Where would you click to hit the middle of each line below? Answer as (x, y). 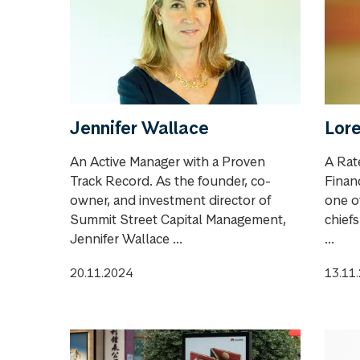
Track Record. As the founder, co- (170, 180)
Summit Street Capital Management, (178, 219)
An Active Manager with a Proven (168, 161)
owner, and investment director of (170, 200)
